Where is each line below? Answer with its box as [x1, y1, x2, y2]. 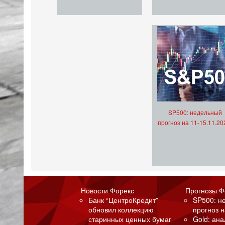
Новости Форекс [81, 185, 135, 196]
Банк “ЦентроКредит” [88, 195, 159, 205]
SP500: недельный [168, 108, 222, 117]
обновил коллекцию [88, 204, 154, 215]
